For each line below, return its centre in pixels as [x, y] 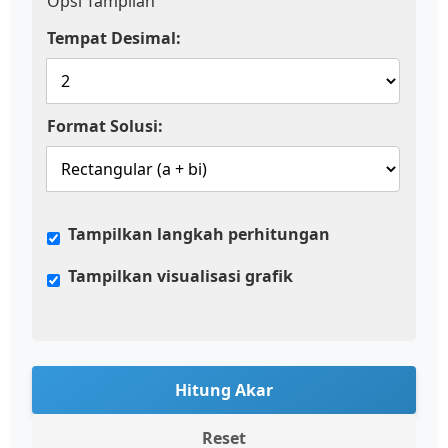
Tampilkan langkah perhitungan [199, 234]
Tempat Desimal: [114, 38]
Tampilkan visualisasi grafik [180, 276]
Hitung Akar [224, 390]
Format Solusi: [105, 126]
